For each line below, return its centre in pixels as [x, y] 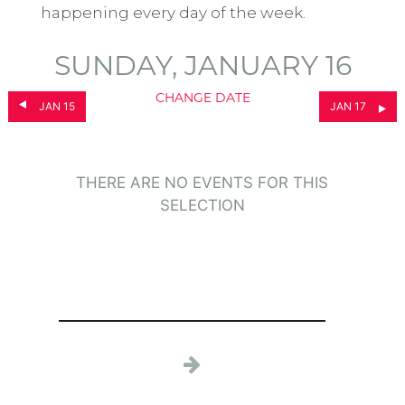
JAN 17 [348, 106]
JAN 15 [57, 106]
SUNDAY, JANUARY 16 [202, 65]
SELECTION [202, 205]
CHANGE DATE [202, 97]
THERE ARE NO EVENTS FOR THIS [202, 182]
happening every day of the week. [173, 12]
